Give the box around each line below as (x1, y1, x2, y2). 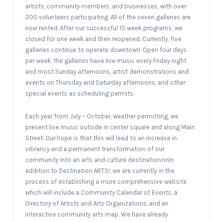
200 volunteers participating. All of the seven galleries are (25, 13, 191, 21)
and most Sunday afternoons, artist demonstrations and (25, 67, 189, 75)
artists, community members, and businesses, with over (25, 2, 186, 10)
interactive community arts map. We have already (25, 210, 168, 218)
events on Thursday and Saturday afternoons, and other (25, 78, 185, 86)
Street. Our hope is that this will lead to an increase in (25, 134, 177, 142)
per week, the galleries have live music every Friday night (25, 56, 186, 64)
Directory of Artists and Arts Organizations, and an (25, 199, 168, 207)
